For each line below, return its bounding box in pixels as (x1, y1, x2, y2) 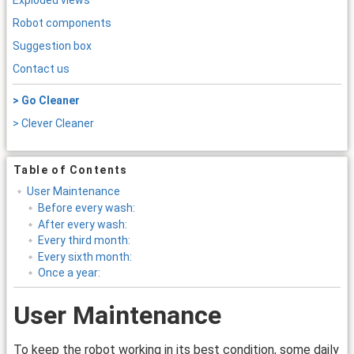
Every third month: (37, 234, 130, 247)
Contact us (13, 62, 70, 75)
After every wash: (37, 217, 127, 231)
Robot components (13, 17, 111, 30)
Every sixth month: (37, 250, 132, 263)
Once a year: (37, 266, 100, 280)
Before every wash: (37, 201, 135, 214)
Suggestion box (13, 39, 92, 52)
